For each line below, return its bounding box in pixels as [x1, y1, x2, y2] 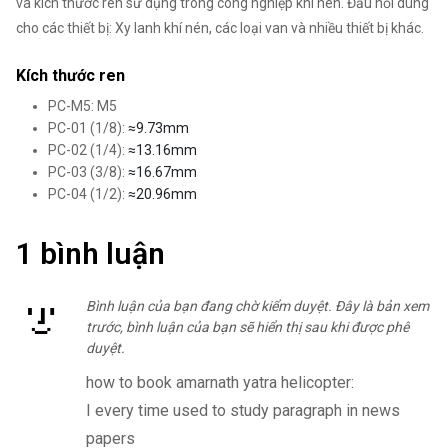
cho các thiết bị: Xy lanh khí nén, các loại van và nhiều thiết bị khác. [16, 19, 427, 36]
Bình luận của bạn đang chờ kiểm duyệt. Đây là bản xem [85, 297, 429, 314]
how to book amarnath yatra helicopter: [85, 373, 354, 393]
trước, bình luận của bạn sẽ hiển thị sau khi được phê [85, 318, 409, 335]
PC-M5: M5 [48, 97, 117, 114]
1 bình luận [16, 235, 165, 271]
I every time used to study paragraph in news [85, 401, 400, 421]
